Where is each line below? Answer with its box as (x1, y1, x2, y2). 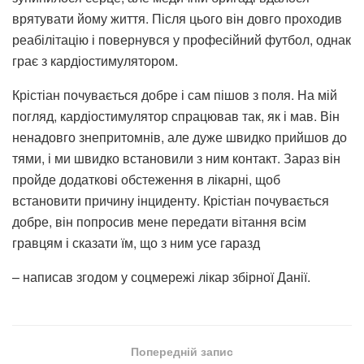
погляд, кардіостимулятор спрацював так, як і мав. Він (12, 106, 340, 125)
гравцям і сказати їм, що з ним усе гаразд (12, 232, 260, 252)
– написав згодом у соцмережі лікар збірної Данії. (12, 266, 310, 286)
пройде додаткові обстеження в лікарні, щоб (12, 169, 280, 188)
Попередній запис (131, 342, 233, 359)
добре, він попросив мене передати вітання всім (12, 211, 306, 231)
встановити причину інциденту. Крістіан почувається (12, 190, 329, 210)
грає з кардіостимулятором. (12, 50, 178, 70)
